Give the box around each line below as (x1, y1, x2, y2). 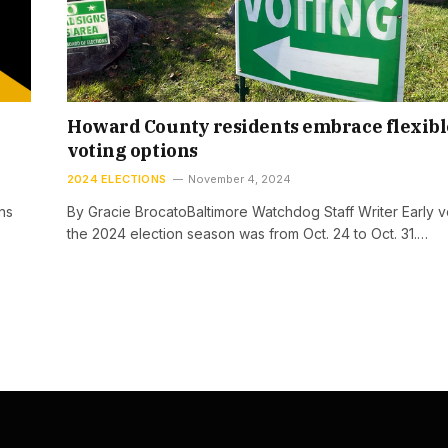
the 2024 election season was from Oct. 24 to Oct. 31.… (67, 224, 428, 242)
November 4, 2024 (188, 171, 292, 186)
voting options (67, 138, 198, 162)
